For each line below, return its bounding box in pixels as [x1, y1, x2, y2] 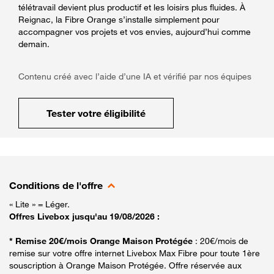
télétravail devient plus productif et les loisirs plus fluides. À [18, 1, 245, 12]
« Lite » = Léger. [9, 198, 70, 209]
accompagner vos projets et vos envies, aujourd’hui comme [18, 26, 251, 37]
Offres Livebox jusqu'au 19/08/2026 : [9, 210, 160, 221]
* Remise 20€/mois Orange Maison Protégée [9, 235, 195, 246]
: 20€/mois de [195, 235, 248, 246]
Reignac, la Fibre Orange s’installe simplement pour [18, 13, 220, 24]
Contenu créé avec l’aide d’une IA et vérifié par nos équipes [18, 70, 251, 81]
